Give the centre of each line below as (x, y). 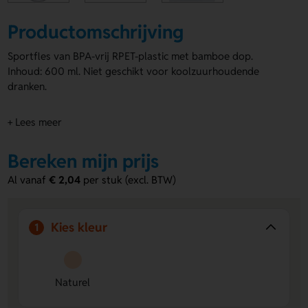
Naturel (73, 283)
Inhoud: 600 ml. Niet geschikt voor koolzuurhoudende (134, 71)
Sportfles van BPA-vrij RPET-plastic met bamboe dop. (131, 56)
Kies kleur (79, 227)
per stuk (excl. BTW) (129, 179)
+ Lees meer (35, 122)
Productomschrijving (96, 32)
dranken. (27, 86)
